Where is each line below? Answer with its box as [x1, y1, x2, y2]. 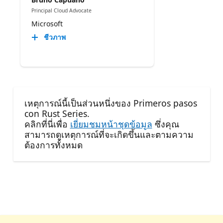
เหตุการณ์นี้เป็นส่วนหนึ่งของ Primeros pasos [24, 97, 197, 109]
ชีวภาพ [43, 32, 66, 42]
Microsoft [31, 19, 63, 29]
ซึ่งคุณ [152, 117, 179, 130]
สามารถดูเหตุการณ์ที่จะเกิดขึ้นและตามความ [24, 128, 194, 140]
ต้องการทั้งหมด [24, 138, 83, 151]
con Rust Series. [24, 107, 90, 119]
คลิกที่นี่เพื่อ [24, 117, 70, 130]
